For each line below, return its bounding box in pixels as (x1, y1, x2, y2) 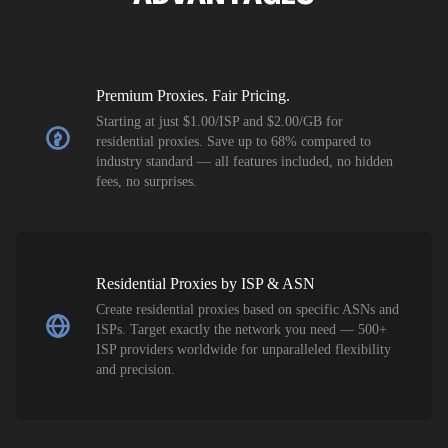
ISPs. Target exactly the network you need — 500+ (96, 322, 387, 337)
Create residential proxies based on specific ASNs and (96, 302, 399, 317)
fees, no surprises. (96, 174, 197, 189)
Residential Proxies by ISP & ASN (96, 275, 315, 292)
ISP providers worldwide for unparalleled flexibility (96, 342, 391, 357)
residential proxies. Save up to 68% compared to (96, 134, 371, 149)
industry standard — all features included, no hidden (96, 154, 393, 169)
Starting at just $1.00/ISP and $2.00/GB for (96, 114, 343, 129)
